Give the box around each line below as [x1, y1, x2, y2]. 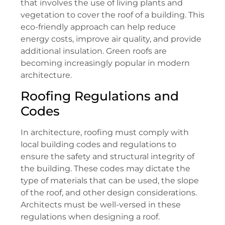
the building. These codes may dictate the [21, 164, 190, 174]
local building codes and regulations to [21, 140, 176, 150]
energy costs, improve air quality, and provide [21, 34, 201, 44]
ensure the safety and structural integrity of [21, 152, 194, 162]
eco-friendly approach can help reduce [21, 22, 176, 32]
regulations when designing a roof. [21, 212, 160, 222]
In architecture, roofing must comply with [21, 128, 189, 138]
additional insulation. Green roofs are [21, 46, 167, 56]
